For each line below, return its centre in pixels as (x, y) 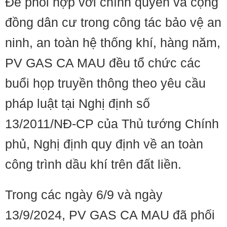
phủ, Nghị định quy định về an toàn (104, 144)
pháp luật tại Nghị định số (78, 103)
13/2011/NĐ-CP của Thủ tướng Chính (112, 124)
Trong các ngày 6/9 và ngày (84, 195)
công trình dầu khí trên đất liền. (93, 164)
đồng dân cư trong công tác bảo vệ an (113, 22)
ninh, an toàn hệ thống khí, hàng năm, (113, 43)
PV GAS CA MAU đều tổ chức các (103, 63)
